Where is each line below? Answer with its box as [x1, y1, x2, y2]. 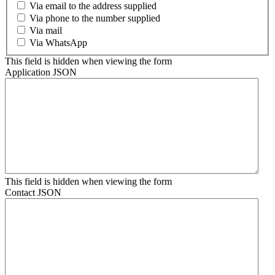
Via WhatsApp [29, 37, 87, 48]
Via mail [29, 25, 62, 36]
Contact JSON [5, 187, 61, 198]
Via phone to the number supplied [29, 12, 160, 23]
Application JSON [5, 66, 77, 77]
